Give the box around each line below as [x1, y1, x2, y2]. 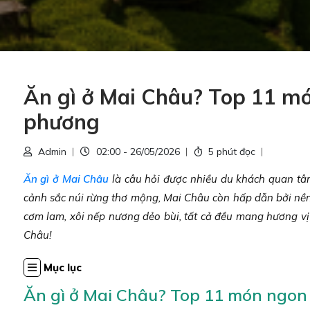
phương [23, 109, 100, 135]
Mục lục [43, 261, 82, 274]
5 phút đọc [208, 145, 255, 158]
